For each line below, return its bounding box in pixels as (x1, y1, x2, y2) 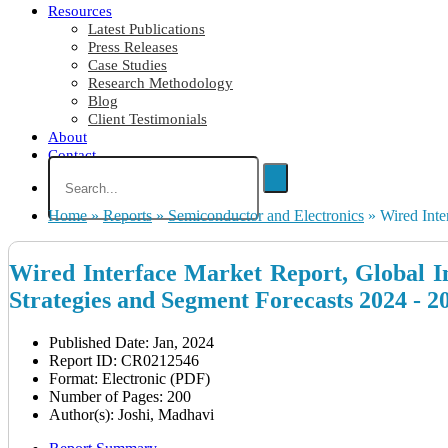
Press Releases (88, 39, 178, 56)
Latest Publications (88, 21, 205, 38)
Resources (48, 3, 112, 20)
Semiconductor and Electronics (168, 207, 364, 225)
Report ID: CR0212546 (49, 352, 199, 370)
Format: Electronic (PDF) (49, 370, 210, 388)
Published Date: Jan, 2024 (49, 334, 214, 352)
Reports (103, 207, 152, 225)
